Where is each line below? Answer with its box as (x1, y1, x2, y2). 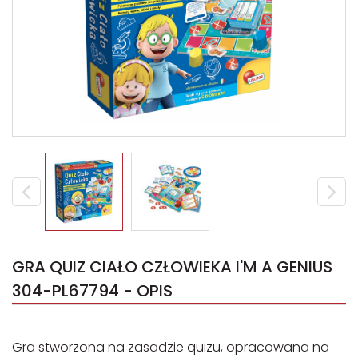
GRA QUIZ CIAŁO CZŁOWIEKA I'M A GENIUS (12, 256, 332, 278)
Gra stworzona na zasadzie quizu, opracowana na (12, 338, 329, 356)
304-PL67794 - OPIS (12, 280, 173, 302)
